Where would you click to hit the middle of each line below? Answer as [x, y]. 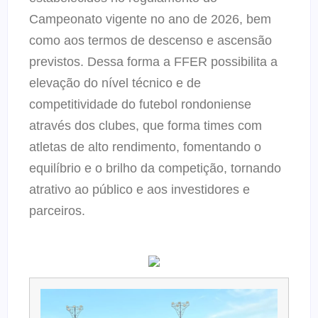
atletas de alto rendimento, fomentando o [145, 147]
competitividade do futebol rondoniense [140, 105]
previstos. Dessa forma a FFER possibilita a [153, 62]
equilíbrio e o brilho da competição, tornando [155, 169]
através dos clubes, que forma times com [146, 126]
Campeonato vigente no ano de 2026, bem [150, 20]
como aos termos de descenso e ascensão [150, 41]
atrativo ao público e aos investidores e [139, 190]
